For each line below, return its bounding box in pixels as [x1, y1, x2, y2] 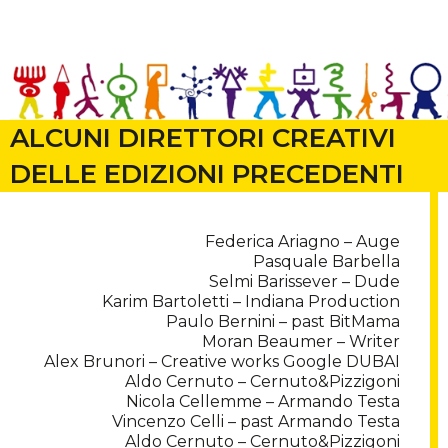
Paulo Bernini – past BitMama [166, 312, 400, 332]
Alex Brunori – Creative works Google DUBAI [44, 352, 400, 372]
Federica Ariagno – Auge [205, 232, 400, 252]
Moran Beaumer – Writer [202, 332, 400, 352]
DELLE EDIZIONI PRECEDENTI [10, 158, 404, 191]
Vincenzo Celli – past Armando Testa [112, 412, 400, 432]
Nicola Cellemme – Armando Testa [126, 392, 400, 412]
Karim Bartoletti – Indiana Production [102, 292, 400, 312]
